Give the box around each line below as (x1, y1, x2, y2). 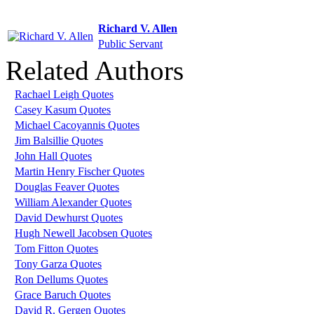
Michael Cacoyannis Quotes (15, 118, 139, 131)
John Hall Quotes (15, 149, 92, 162)
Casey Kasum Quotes (15, 103, 111, 116)
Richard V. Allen (98, 22, 177, 34)
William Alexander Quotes (15, 196, 132, 208)
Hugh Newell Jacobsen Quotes (15, 226, 152, 239)
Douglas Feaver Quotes (15, 180, 119, 193)
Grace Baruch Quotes (15, 288, 111, 301)
